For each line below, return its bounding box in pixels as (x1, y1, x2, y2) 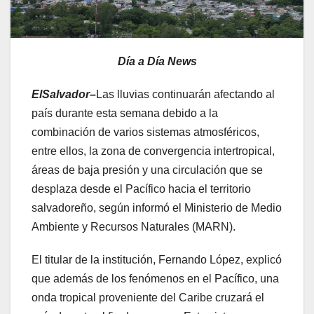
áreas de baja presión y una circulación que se (32, 164, 263, 177)
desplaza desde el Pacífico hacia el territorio (32, 183, 251, 196)
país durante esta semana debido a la (32, 107, 218, 120)
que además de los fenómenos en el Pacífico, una (32, 273, 279, 285)
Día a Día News (117, 55, 197, 68)
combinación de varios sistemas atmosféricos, (32, 126, 259, 139)
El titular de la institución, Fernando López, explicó (32, 254, 282, 266)
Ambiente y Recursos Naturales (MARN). (32, 221, 235, 233)
